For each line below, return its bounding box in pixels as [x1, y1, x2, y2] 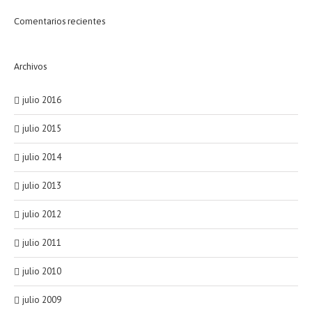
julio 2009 [22, 294, 61, 306]
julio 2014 [22, 151, 61, 163]
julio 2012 [22, 208, 61, 220]
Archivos [14, 61, 47, 72]
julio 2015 [22, 123, 61, 134]
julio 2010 [22, 265, 61, 277]
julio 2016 [22, 94, 61, 106]
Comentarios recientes [14, 16, 105, 26]
